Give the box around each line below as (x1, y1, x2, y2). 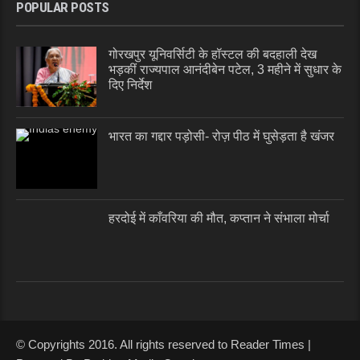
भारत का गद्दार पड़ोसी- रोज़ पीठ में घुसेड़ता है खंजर (108, 129, 334, 144)
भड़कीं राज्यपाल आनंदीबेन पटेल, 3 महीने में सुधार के (108, 63, 342, 77)
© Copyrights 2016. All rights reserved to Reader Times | (16, 337, 311, 352)
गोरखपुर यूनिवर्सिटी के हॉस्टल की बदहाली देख (108, 47, 317, 62)
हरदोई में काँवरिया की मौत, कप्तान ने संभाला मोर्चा (108, 211, 329, 226)
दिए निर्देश (108, 78, 152, 92)
